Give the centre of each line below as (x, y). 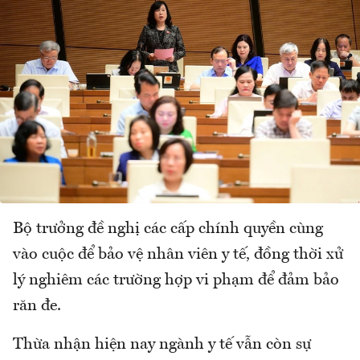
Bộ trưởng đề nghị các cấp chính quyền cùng (168, 229)
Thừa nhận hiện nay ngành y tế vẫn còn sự (162, 345)
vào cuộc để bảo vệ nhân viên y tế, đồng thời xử (178, 255)
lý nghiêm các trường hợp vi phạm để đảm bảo (176, 281)
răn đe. (37, 307)
